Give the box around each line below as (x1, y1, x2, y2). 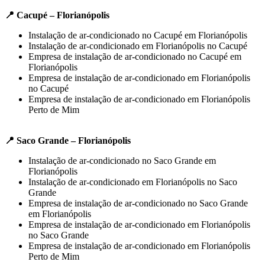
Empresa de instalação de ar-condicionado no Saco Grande (28, 198, 248, 208)
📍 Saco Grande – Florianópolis (5, 135, 131, 146)
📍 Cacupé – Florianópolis (5, 9, 109, 20)
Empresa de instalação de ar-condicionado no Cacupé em (28, 51, 241, 62)
